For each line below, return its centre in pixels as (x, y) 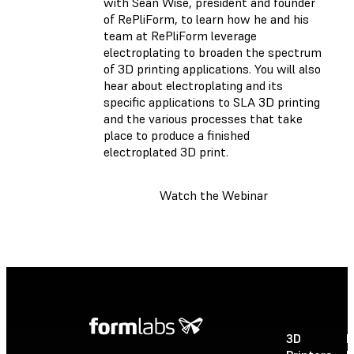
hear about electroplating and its (193, 86)
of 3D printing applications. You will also (212, 69)
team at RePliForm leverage (180, 36)
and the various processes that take (203, 119)
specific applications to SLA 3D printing (212, 102)
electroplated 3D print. (166, 152)
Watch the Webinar (214, 196)
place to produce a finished (177, 136)
